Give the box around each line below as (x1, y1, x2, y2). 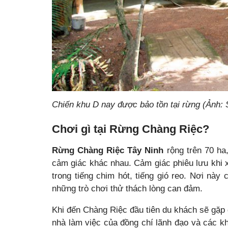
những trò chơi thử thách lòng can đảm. (52, 184, 203, 194)
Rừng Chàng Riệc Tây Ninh (52, 146, 164, 156)
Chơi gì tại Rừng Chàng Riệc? (52, 123, 209, 136)
